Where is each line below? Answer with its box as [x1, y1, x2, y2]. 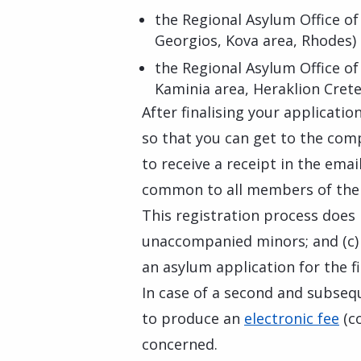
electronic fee [244, 309, 339, 328]
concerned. [142, 334, 218, 354]
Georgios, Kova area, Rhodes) [155, 31, 356, 50]
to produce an [142, 309, 244, 328]
